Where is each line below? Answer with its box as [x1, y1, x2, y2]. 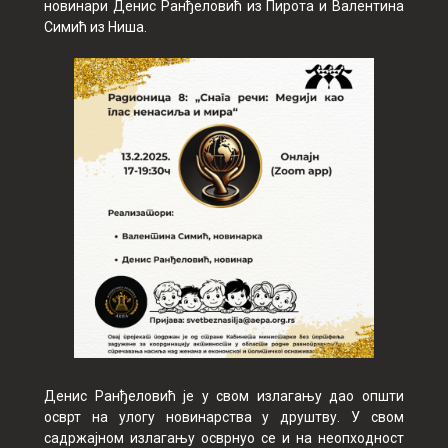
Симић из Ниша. [44, 19, 147, 35]
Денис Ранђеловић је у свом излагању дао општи [44, 388, 404, 404]
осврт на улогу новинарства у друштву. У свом [44, 409, 404, 425]
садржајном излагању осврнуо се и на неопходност [44, 430, 404, 446]
